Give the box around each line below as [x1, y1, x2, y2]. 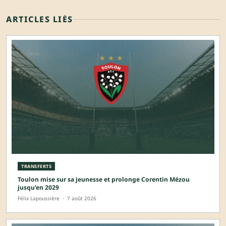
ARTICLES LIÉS [6, 14, 73, 25]
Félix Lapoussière [18, 195, 60, 202]
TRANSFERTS [21, 163, 51, 170]
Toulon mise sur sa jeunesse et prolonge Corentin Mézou [18, 175, 190, 184]
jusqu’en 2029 [18, 183, 59, 192]
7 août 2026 [67, 195, 96, 202]
